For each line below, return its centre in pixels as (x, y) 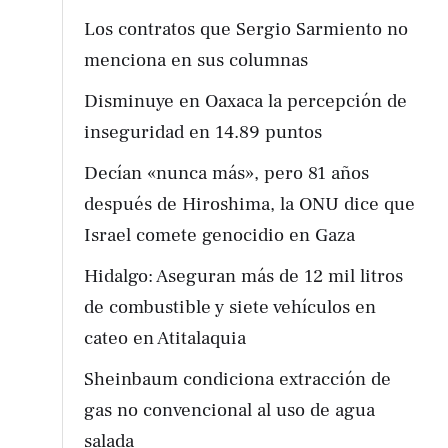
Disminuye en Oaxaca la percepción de (246, 101)
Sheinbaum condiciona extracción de (238, 379)
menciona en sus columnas (196, 60)
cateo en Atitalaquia (165, 338)
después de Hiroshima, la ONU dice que (250, 204)
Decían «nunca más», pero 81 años (227, 173)
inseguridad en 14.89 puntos (203, 132)
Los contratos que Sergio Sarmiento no (246, 29)
